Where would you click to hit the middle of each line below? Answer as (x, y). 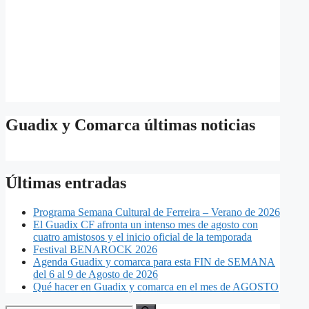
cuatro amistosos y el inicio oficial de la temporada (142, 237)
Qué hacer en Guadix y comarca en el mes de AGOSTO (156, 287)
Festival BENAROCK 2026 (95, 250)
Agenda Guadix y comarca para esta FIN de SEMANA (154, 262)
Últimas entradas (66, 183)
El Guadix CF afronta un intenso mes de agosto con (146, 225)
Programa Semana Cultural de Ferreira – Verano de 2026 (157, 212)
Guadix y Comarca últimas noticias (130, 124)
